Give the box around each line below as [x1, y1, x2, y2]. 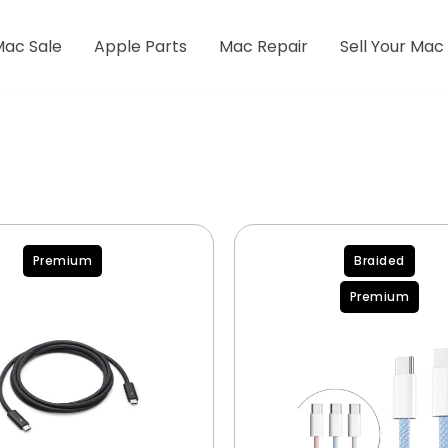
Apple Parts [94, 35, 188, 58]
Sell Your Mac [340, 35, 445, 58]
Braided [354, 252, 405, 269]
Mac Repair [219, 35, 309, 58]
